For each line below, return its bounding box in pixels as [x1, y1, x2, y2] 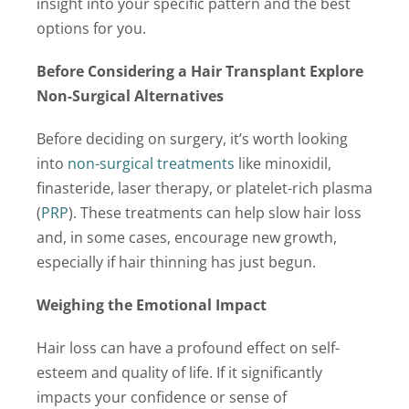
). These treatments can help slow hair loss [68, 202, 362, 223]
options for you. [36, 17, 146, 38]
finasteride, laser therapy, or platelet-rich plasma [36, 177, 372, 198]
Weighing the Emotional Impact [36, 294, 267, 315]
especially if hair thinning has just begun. [36, 251, 316, 272]
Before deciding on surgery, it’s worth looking [36, 128, 348, 149]
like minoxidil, [234, 152, 331, 173]
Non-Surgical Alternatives [36, 85, 224, 106]
